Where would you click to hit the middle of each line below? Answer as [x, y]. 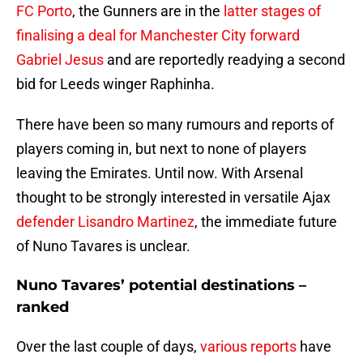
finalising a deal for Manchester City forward [158, 36]
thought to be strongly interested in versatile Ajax [173, 198]
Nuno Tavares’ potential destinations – [161, 286]
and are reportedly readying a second [224, 60]
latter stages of [272, 11]
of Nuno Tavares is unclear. [103, 246]
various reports [248, 347]
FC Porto [44, 11]
